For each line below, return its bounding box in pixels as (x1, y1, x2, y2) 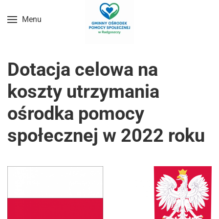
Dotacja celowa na (7, 59, 158, 80)
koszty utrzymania (7, 81, 159, 102)
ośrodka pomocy (7, 103, 144, 124)
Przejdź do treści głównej (22, 23, 108, 32)
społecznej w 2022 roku (7, 125, 205, 146)
